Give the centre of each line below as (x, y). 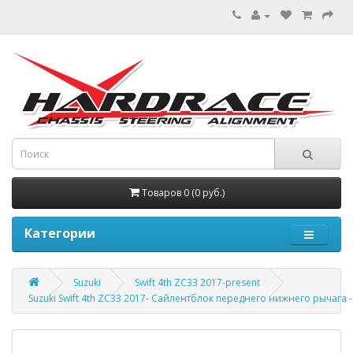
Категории (60, 233)
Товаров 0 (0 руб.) (183, 193)
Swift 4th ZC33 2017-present (197, 282)
